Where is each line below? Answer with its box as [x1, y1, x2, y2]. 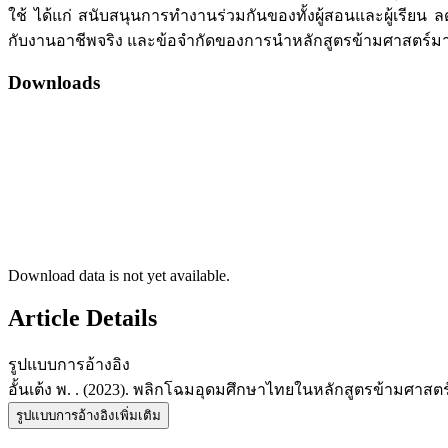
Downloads [8, 72, 100, 94]
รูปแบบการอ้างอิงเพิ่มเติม [16, 407, 161, 423]
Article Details [8, 304, 157, 331]
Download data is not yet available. [8, 266, 230, 284]
